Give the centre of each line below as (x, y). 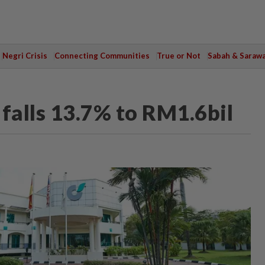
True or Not (178, 56)
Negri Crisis (25, 56)
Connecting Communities (102, 56)
